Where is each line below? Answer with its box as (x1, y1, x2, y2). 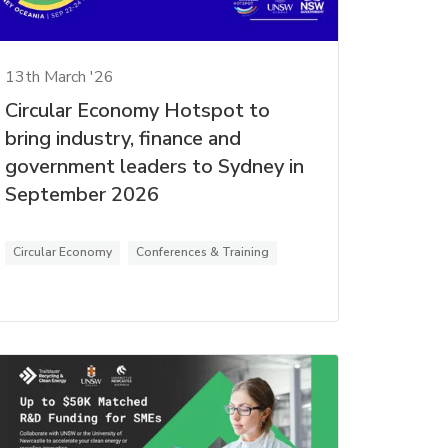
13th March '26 (4, 66, 114, 89)
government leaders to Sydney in (4, 153, 304, 181)
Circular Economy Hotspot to (4, 97, 270, 125)
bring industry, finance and (4, 125, 241, 153)
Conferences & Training (135, 244, 269, 261)
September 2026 (4, 181, 159, 209)
